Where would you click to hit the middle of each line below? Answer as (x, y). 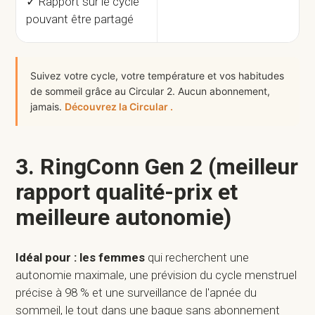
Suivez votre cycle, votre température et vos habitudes (157, 76)
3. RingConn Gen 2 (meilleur (157, 167)
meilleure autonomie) (124, 218)
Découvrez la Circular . (119, 107)
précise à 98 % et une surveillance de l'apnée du (136, 293)
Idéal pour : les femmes (82, 258)
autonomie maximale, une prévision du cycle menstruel (156, 275)
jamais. (48, 107)
